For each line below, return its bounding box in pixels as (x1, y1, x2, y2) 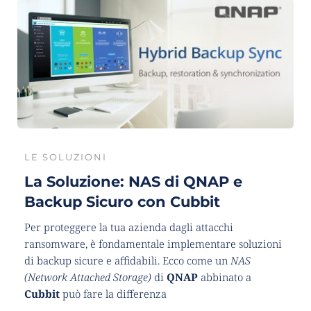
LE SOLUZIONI (24, 151, 107, 163)
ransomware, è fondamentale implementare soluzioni (24, 237, 282, 251)
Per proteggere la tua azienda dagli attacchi (24, 220, 233, 235)
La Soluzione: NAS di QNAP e (24, 173, 242, 191)
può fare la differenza (62, 287, 167, 301)
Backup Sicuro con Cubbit (24, 193, 220, 211)
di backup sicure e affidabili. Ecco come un (24, 253, 230, 268)
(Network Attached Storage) (24, 270, 151, 285)
